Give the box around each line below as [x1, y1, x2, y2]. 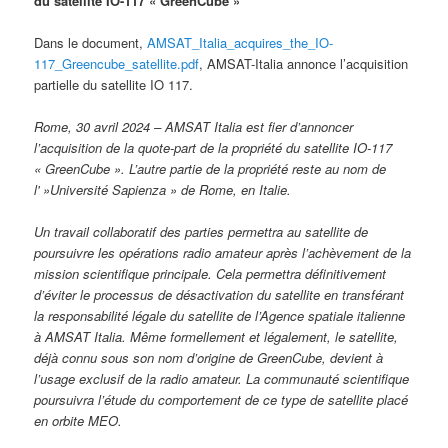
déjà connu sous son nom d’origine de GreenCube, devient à [34, 348, 384, 367]
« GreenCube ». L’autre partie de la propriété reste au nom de [34, 158, 387, 178]
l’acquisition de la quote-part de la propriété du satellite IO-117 [34, 137, 393, 157]
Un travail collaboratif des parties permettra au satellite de [34, 222, 369, 241]
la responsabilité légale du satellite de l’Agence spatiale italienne [34, 306, 406, 325]
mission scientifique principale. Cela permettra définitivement [34, 264, 387, 283]
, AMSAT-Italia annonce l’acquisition [199, 53, 409, 73]
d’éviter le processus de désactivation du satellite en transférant [34, 285, 405, 304]
